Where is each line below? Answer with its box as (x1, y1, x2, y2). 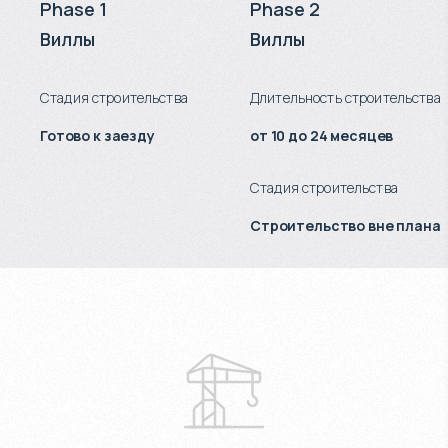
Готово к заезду (40, 125, 155, 145)
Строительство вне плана (250, 215, 441, 235)
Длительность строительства (250, 87, 441, 107)
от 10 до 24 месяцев (250, 125, 394, 145)
